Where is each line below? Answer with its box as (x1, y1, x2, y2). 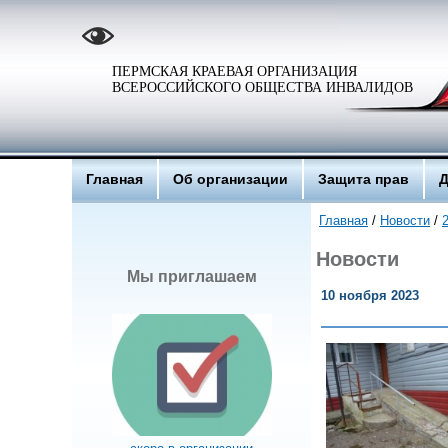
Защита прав (318, 171, 409, 187)
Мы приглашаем (126, 268, 257, 285)
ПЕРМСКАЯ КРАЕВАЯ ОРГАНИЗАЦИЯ (112, 64, 357, 79)
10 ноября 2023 (321, 288, 419, 303)
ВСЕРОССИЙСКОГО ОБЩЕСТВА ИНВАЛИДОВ (112, 80, 413, 95)
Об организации (173, 171, 288, 187)
